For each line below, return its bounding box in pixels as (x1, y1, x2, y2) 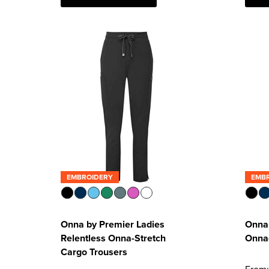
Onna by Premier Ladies (60, 217, 165, 231)
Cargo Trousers (60, 245, 127, 259)
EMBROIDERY (66, 172, 113, 182)
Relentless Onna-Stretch (60, 231, 166, 245)
